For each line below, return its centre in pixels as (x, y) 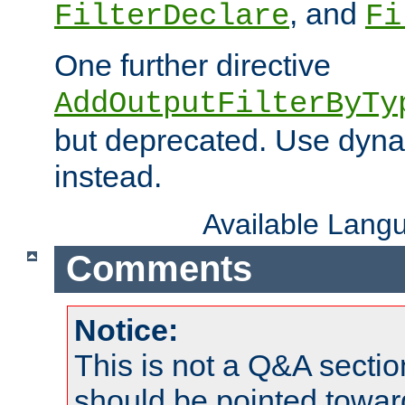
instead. (108, 176)
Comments (159, 269)
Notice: (126, 330)
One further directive (193, 65)
